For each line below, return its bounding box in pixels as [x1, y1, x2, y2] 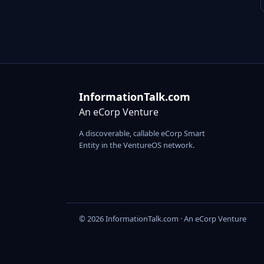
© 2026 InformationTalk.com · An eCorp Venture [79, 213, 246, 225]
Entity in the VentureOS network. [79, 140, 194, 151]
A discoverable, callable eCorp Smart [79, 128, 205, 139]
